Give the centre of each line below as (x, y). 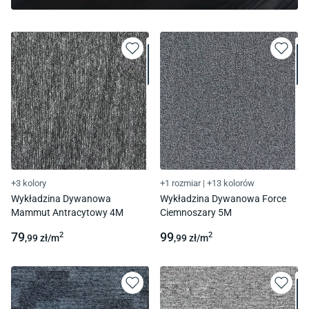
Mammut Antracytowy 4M (67, 212)
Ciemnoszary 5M (196, 212)
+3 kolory (29, 183)
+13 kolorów (231, 183)
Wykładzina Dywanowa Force (223, 198)
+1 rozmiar (180, 183)
